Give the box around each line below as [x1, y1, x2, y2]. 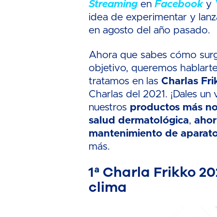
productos [130, 102, 180, 112]
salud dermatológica [89, 115, 189, 125]
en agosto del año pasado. [89, 25, 211, 35]
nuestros [89, 102, 130, 112]
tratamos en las [89, 76, 162, 86]
